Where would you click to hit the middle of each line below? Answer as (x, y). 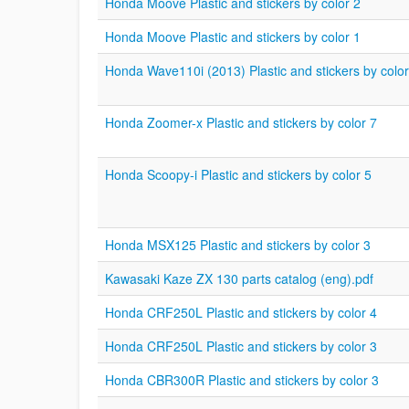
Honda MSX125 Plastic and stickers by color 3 (238, 245)
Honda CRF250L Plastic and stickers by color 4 (241, 312)
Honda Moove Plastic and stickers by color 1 (233, 37)
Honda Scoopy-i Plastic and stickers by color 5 (238, 174)
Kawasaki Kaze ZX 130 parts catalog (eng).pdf (239, 278)
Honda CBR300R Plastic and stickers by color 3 (242, 380)
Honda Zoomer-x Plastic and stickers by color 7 (241, 122)
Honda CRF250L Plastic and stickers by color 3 (241, 346)
